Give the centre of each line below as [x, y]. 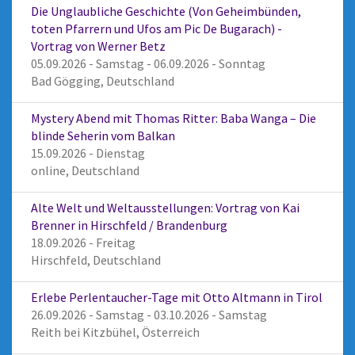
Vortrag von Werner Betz [98, 46]
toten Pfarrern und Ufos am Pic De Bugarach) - [157, 28]
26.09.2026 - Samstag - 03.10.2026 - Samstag [149, 314]
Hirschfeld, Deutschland [96, 260]
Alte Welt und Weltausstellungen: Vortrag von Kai [165, 207]
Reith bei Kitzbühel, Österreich [115, 332]
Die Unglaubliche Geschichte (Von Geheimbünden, [166, 11]
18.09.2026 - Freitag [83, 242]
